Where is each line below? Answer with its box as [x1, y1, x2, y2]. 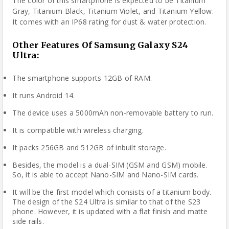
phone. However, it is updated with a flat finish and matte [12, 207, 208, 216]
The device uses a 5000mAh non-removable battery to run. [12, 108, 214, 118]
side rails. [12, 216, 44, 226]
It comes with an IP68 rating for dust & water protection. [12, 17, 207, 27]
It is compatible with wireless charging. [12, 125, 144, 135]
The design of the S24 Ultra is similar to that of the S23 [12, 197, 201, 207]
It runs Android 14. [12, 90, 75, 100]
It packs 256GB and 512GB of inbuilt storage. [12, 143, 166, 152]
